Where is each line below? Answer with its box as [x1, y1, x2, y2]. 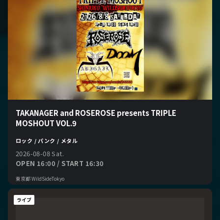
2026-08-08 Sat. [16, 148, 64, 158]
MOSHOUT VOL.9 [16, 117, 77, 128]
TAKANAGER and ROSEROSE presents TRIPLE [16, 107, 176, 118]
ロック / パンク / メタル [16, 136, 78, 144]
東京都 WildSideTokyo [16, 174, 64, 182]
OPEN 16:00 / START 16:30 [16, 158, 104, 168]
